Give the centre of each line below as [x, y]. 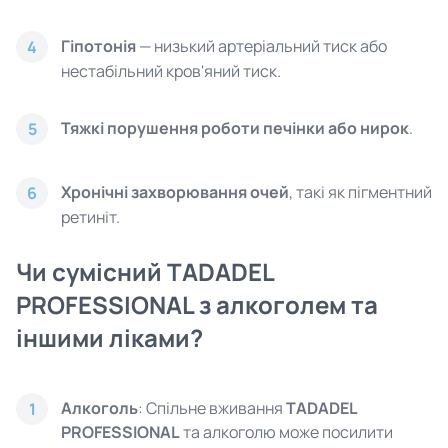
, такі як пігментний [360, 192]
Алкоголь [99, 408]
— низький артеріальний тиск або [261, 46]
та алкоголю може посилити [286, 432]
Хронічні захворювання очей [175, 192]
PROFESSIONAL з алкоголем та [197, 304]
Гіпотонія [98, 46]
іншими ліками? [109, 337]
